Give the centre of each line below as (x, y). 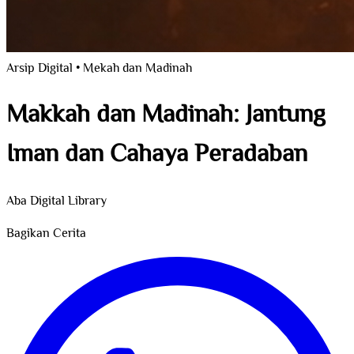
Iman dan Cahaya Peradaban (157, 155)
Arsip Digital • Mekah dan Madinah (99, 69)
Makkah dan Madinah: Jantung (166, 116)
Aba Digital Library (56, 201)
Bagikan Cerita (46, 234)
